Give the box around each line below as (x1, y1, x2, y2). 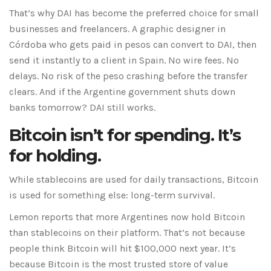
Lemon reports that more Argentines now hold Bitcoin (9, 211, 245, 223)
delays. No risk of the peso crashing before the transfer (9, 70, 247, 82)
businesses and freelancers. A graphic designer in (9, 23, 226, 35)
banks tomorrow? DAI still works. (9, 102, 155, 114)
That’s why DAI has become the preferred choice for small (9, 7, 259, 19)
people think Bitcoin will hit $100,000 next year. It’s (9, 243, 236, 255)
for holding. (9, 145, 101, 166)
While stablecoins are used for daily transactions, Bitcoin (9, 174, 258, 186)
